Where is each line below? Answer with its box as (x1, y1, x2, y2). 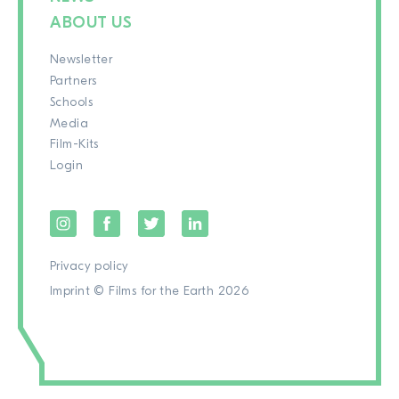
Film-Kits (50, 137, 99, 152)
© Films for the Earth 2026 (94, 283, 249, 298)
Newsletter (50, 53, 113, 68)
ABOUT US (50, 13, 133, 33)
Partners (50, 74, 97, 89)
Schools (50, 94, 93, 110)
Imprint (50, 283, 90, 298)
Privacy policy (50, 259, 129, 274)
